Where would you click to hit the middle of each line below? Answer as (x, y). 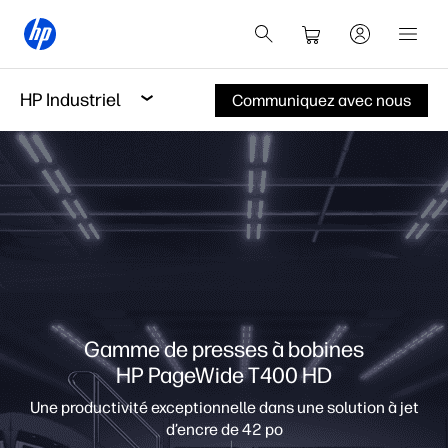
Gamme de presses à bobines (224, 349)
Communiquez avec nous (321, 100)
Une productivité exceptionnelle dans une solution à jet (224, 407)
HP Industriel (70, 99)
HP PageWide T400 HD (224, 375)
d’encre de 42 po (224, 429)
